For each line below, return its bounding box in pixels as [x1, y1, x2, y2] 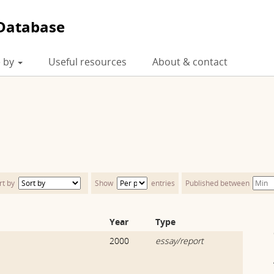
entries [151, 177, 175, 188]
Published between [185, 177, 250, 188]
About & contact [152, 55, 228, 68]
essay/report [155, 235, 204, 246]
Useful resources [48, 55, 127, 68]
